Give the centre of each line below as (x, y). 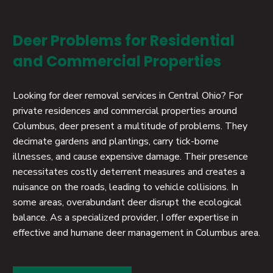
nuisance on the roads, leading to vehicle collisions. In (126, 187)
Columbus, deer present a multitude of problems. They (130, 126)
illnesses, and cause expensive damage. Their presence (130, 156)
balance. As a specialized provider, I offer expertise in (126, 217)
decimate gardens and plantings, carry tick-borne (116, 141)
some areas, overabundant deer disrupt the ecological (127, 202)
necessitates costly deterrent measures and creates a (129, 172)
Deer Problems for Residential (124, 40)
